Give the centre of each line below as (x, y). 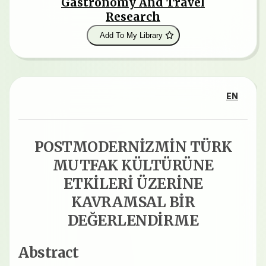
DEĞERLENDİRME (133, 221)
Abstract (48, 253)
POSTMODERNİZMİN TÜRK (133, 147)
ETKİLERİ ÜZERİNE (133, 184)
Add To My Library (131, 36)
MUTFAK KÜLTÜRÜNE (133, 166)
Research (133, 17)
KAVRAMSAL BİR (133, 202)
